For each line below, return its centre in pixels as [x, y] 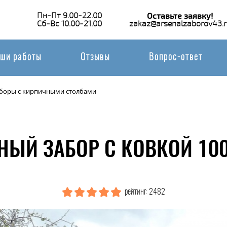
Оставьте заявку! [180, 16]
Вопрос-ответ [176, 58]
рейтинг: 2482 [144, 192]
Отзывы [95, 58]
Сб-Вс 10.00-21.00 [69, 24]
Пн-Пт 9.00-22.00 [69, 15]
